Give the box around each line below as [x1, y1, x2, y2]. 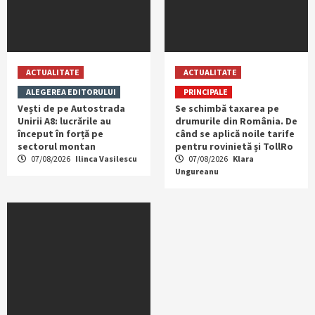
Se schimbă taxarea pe [175, 101, 279, 115]
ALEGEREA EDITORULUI [26, 86, 116, 97]
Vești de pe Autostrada [18, 101, 125, 115]
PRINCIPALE [184, 86, 228, 97]
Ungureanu [175, 165, 219, 176]
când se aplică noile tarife [175, 127, 295, 140]
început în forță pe [18, 127, 103, 140]
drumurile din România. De [175, 114, 297, 127]
